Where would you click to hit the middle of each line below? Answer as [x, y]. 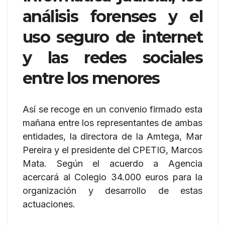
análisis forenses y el [113, 16]
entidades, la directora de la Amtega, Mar [113, 136]
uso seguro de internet [113, 37]
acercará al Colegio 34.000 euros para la [113, 177]
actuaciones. [49, 204]
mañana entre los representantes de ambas [113, 123]
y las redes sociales [113, 58]
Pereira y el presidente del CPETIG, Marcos [113, 150]
